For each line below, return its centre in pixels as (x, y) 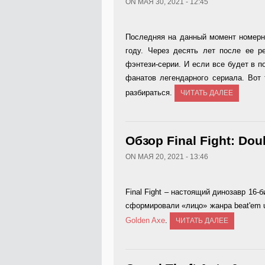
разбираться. (150, 93)
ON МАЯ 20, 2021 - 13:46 (167, 157)
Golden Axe (145, 220)
